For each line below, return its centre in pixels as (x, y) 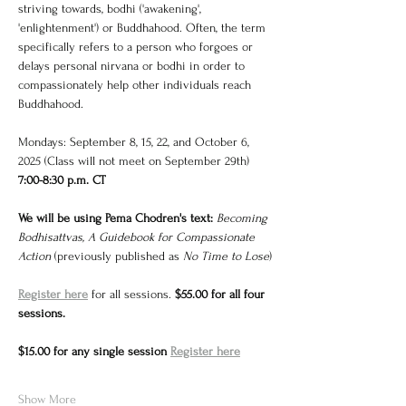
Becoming (244, 218)
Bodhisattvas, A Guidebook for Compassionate (138, 237)
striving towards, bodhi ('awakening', (111, 9)
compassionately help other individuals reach (136, 85)
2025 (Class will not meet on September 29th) (134, 161)
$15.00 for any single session (94, 351)
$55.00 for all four (222, 294)
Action (36, 256)
